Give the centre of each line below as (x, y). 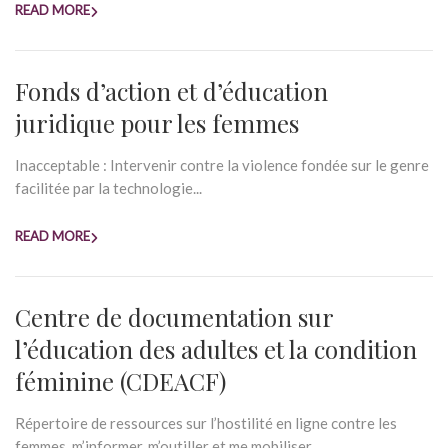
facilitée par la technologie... (108, 188)
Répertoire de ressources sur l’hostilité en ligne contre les (206, 423)
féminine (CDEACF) (120, 381)
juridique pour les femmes (157, 123)
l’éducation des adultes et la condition (216, 349)
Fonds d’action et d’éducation (171, 91)
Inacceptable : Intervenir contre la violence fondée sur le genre (222, 165)
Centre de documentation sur (174, 317)
